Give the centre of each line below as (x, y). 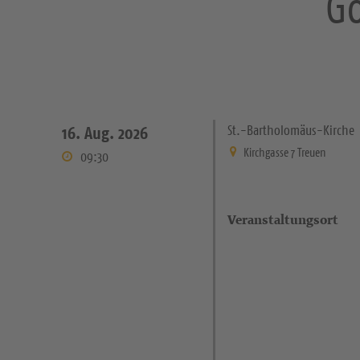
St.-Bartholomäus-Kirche (291, 130)
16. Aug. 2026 (105, 133)
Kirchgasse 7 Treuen (285, 152)
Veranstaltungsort (283, 220)
